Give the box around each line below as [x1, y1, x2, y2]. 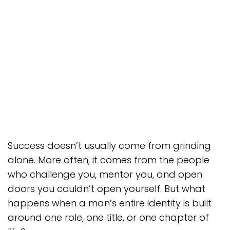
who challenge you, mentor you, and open [8, 168, 202, 181]
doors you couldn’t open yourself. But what [8, 182, 205, 195]
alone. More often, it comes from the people [8, 154, 209, 166]
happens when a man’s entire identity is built [8, 197, 212, 209]
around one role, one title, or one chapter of [8, 211, 209, 224]
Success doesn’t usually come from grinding [8, 139, 211, 152]
